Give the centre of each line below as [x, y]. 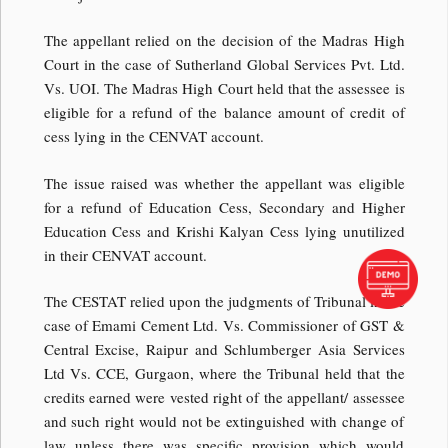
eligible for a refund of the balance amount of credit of [224, 112]
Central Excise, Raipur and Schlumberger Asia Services [224, 349]
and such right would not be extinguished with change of [224, 421]
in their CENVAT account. [125, 254]
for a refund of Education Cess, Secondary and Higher [224, 206]
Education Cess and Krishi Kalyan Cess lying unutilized [224, 230]
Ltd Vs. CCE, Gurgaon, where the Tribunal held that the [224, 373]
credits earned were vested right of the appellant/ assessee [224, 397]
